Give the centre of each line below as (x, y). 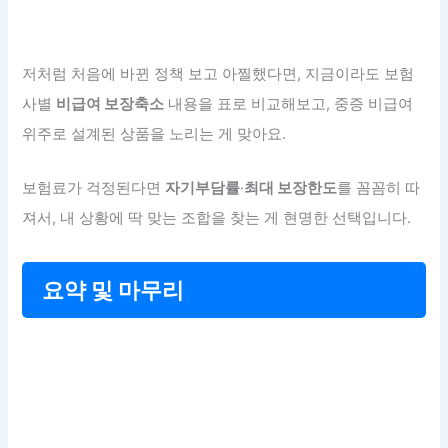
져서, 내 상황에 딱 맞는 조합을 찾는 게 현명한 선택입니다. (217, 217)
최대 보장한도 (291, 187)
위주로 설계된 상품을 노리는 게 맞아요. (154, 134)
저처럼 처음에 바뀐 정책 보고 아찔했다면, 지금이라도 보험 (218, 74)
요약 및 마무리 (113, 289)
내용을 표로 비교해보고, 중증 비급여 (289, 104)
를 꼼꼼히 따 (379, 187)
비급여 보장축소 (110, 104)
